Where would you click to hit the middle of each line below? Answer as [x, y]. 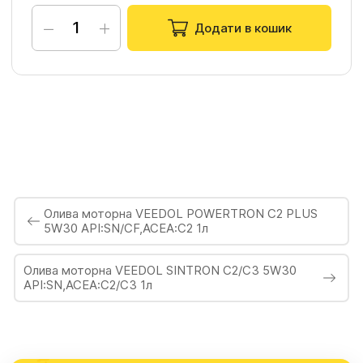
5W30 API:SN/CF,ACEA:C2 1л [126, 228]
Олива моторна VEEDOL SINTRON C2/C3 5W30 [160, 270]
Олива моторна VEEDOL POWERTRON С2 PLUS [180, 213]
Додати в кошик [243, 28]
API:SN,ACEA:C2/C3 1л [88, 284]
